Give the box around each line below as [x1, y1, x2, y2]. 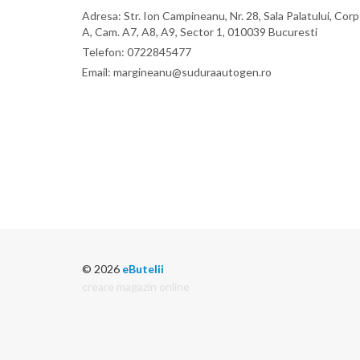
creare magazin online [82, 279, 190, 293]
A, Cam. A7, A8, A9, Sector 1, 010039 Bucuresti [82, 24, 317, 39]
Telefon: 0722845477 [82, 44, 191, 59]
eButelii [122, 261, 164, 276]
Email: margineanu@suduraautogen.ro [82, 64, 272, 79]
